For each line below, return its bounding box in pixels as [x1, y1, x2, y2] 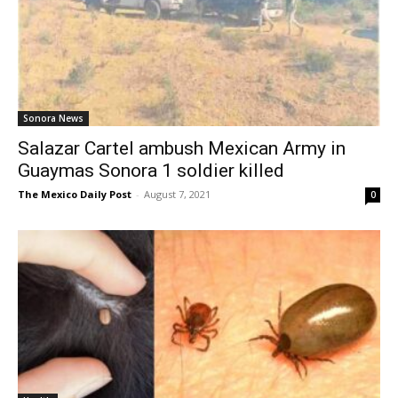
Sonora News [23, 111, 84, 124]
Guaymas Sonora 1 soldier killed [18, 159, 284, 181]
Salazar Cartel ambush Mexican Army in [18, 137, 346, 159]
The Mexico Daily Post [18, 187, 131, 201]
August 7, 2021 [144, 187, 211, 201]
